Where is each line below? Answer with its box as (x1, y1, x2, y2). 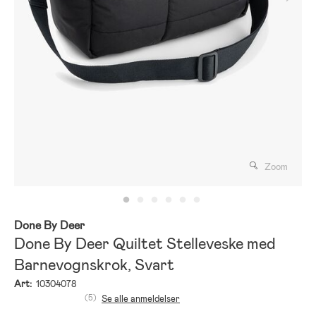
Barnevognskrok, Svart (14, 254, 174, 275)
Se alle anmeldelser (102, 292, 180, 305)
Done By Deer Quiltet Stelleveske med (14, 233, 276, 254)
